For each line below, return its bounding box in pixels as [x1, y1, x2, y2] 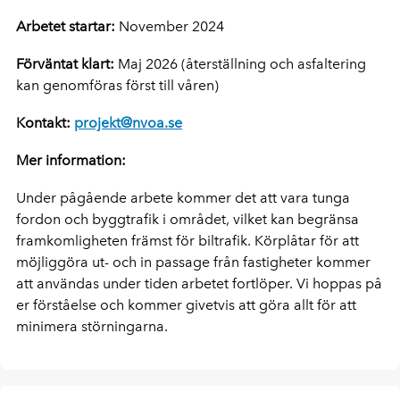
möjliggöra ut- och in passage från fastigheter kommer [16, 253, 371, 271]
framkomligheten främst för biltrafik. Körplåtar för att [16, 231, 359, 249]
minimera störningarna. [16, 317, 168, 335]
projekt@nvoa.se [74, 113, 182, 131]
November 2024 [115, 17, 224, 35]
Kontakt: [16, 113, 71, 131]
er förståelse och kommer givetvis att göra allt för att [16, 296, 356, 313]
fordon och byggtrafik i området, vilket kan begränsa [16, 210, 359, 228]
